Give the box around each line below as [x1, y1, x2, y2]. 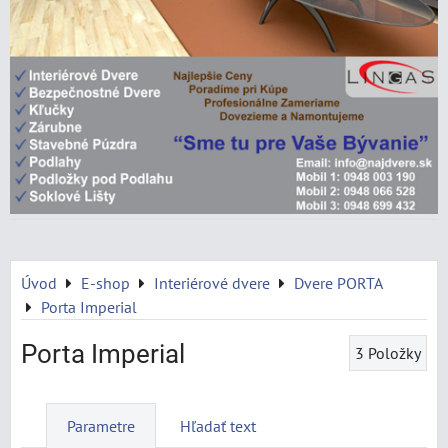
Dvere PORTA [294, 273, 383, 293]
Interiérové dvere [154, 273, 270, 293]
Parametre [67, 416, 135, 436]
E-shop [81, 273, 130, 293]
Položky [368, 343, 421, 363]
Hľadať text [180, 416, 256, 436]
